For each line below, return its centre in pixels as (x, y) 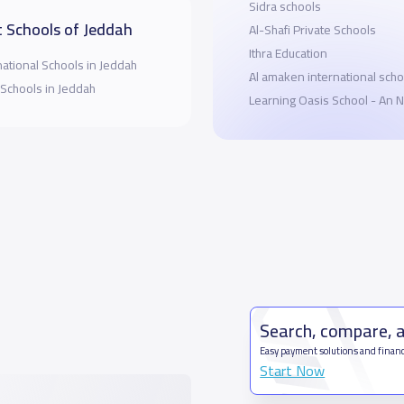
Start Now (293, 370)
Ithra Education (288, 53)
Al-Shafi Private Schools (312, 29)
